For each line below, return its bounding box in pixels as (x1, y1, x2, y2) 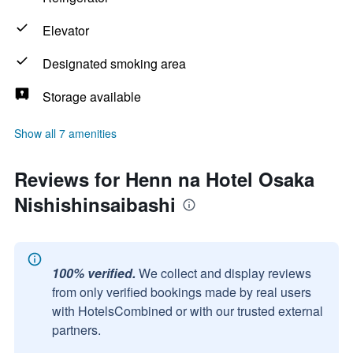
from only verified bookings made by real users (52, 283, 311, 301)
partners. (52, 321, 101, 339)
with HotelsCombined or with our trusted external (52, 302, 323, 320)
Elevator (43, 21, 89, 39)
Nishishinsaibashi (14, 191, 176, 217)
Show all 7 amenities (14, 125, 117, 141)
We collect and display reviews (139, 264, 311, 282)
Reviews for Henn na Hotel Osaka (14, 165, 314, 192)
